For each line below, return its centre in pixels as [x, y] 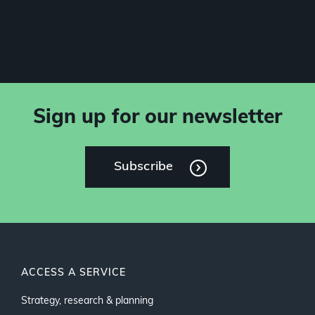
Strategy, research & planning [87, 301]
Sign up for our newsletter [157, 118]
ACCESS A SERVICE [73, 273]
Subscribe [143, 167]
